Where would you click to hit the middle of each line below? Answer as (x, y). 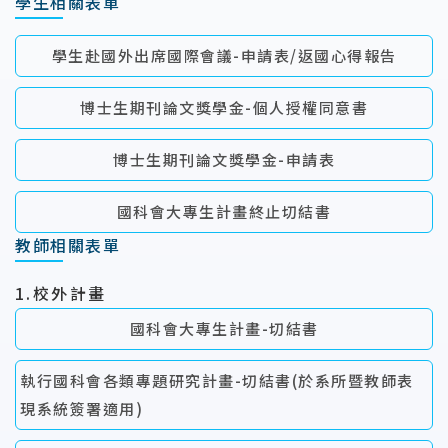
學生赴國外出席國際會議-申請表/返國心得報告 (224, 55)
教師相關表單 (68, 245)
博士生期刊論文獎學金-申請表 (224, 159)
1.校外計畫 (61, 293)
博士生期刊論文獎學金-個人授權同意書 (224, 107)
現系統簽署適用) (84, 408)
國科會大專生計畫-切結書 (224, 328)
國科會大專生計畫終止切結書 (224, 211)
